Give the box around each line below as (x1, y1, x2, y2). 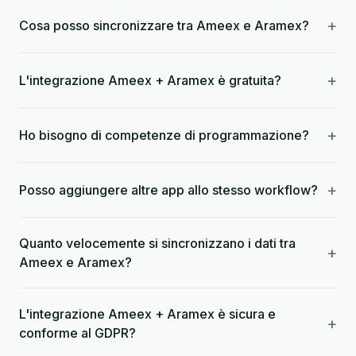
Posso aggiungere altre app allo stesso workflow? (19, 182, 318, 198)
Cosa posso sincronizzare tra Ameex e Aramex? (19, 17, 309, 33)
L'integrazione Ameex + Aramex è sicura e (19, 306, 276, 322)
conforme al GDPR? (19, 325, 136, 341)
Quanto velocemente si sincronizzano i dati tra (19, 235, 296, 251)
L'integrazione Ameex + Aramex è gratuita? (19, 72, 281, 88)
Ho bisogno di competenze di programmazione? (19, 127, 309, 143)
